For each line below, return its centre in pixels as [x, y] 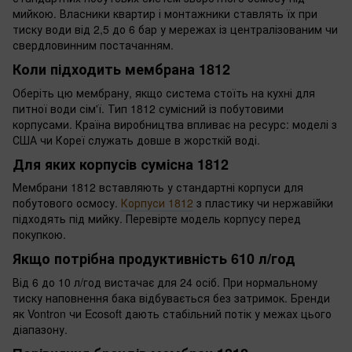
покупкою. [39, 235]
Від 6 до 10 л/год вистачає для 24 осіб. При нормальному [165, 282]
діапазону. [40, 329]
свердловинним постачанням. [93, 45]
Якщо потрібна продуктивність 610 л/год [154, 259]
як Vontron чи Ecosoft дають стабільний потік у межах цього [172, 313]
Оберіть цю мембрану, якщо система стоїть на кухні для [164, 92]
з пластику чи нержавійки [263, 203]
